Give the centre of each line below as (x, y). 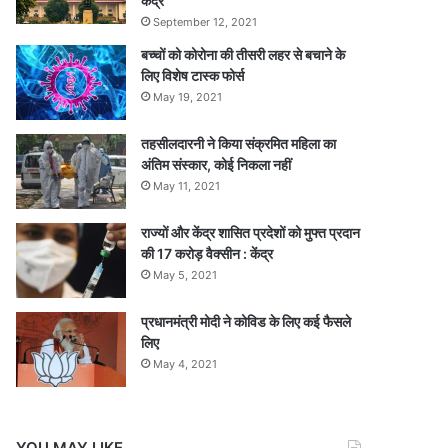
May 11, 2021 (187, 186)
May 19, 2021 (188, 97)
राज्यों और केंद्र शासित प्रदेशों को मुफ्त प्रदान (251, 232)
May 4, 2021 (185, 364)
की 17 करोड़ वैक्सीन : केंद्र (207, 253)
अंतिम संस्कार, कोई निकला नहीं (216, 164)
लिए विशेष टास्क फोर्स (193, 75)
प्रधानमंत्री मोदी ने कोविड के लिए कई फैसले (246, 321)
